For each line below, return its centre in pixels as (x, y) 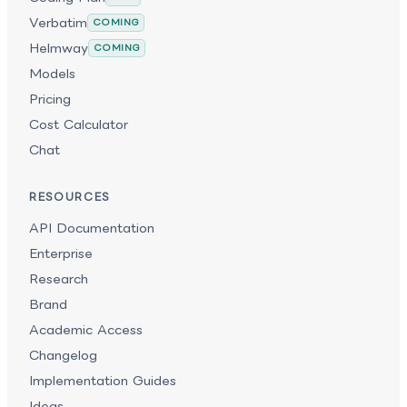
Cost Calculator (79, 124)
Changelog (63, 355)
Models (52, 74)
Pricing (50, 99)
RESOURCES (70, 197)
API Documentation (92, 228)
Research (59, 279)
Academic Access (86, 330)
